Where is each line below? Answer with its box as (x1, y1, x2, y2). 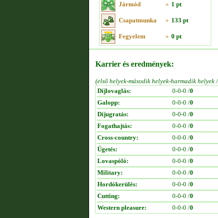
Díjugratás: (97, 110, 128, 118)
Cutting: (97, 192, 120, 200)
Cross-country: (97, 134, 138, 141)
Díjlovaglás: (97, 87, 131, 94)
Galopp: (97, 99, 120, 106)
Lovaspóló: (97, 157, 128, 164)
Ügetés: (97, 145, 117, 153)
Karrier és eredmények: (95, 60, 174, 68)
